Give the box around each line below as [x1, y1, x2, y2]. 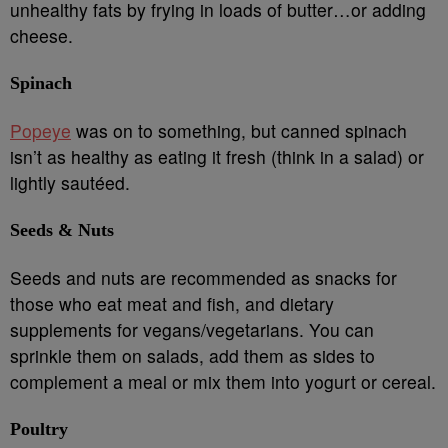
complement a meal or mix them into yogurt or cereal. [10, 369, 436, 394]
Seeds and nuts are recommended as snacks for [10, 265, 397, 290]
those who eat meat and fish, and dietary [10, 291, 334, 316]
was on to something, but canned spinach [71, 118, 407, 143]
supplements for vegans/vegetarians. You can [10, 317, 374, 342]
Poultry [10, 419, 68, 439]
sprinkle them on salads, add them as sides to [10, 343, 375, 368]
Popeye [10, 118, 71, 143]
